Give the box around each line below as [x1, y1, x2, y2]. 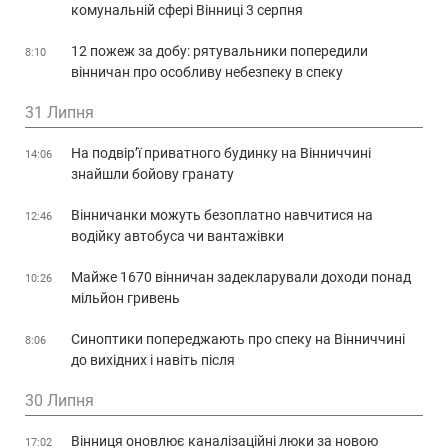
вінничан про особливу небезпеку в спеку [71, 64, 343, 81]
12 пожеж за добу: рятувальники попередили [71, 43, 368, 60]
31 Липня [25, 103, 94, 123]
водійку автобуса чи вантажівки [71, 228, 284, 245]
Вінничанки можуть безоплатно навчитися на [71, 207, 373, 224]
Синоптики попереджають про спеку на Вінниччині [71, 331, 405, 348]
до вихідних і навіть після [71, 352, 235, 369]
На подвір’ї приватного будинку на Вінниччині [71, 145, 371, 162]
